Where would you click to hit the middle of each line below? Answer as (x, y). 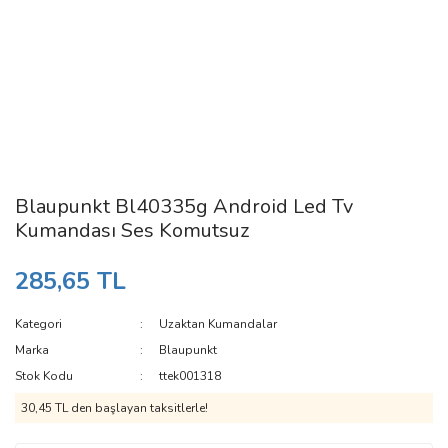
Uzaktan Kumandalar (218, 324)
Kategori (38, 324)
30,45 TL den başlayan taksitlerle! (114, 408)
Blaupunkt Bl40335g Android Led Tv (184, 206)
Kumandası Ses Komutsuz (132, 230)
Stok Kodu (44, 376)
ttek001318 (190, 376)
